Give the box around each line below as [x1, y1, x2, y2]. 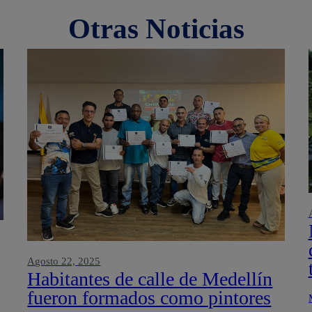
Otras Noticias [68, 12, 244, 45]
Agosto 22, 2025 [27, 256, 101, 267]
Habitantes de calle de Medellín [27, 268, 273, 290]
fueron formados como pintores [27, 287, 272, 309]
